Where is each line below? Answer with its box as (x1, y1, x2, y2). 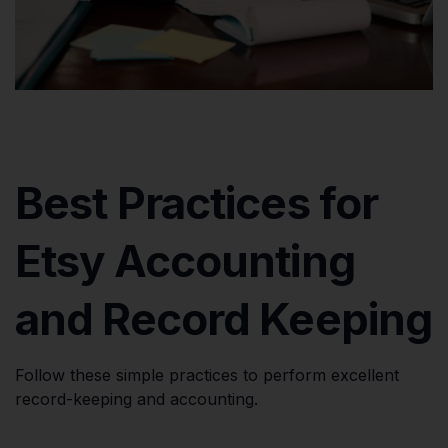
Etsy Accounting (15, 233, 355, 288)
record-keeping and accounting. (15, 388, 258, 409)
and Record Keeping (15, 291, 433, 346)
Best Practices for (15, 175, 379, 230)
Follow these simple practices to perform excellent (15, 364, 399, 385)
